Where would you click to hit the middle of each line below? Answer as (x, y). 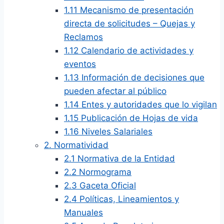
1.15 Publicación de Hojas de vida (131, 118)
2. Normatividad (76, 145)
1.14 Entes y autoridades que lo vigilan (140, 104)
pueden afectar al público (115, 91)
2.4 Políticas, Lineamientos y (121, 199)
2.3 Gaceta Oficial (100, 185)
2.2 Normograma (98, 172)
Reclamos (83, 37)
